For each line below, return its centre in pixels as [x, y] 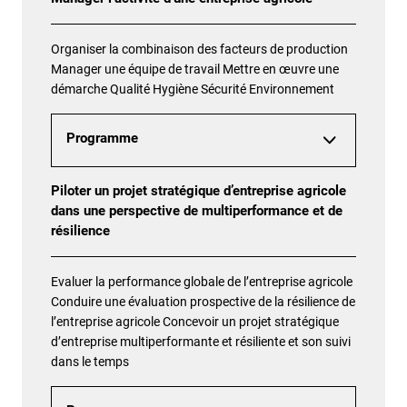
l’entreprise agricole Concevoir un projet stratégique [195, 321]
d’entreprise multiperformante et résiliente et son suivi [201, 341]
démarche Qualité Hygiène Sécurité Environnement [193, 89]
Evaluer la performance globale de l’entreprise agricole [202, 281]
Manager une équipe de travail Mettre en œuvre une [195, 69]
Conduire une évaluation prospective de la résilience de [203, 301]
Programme [102, 139]
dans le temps [90, 361]
